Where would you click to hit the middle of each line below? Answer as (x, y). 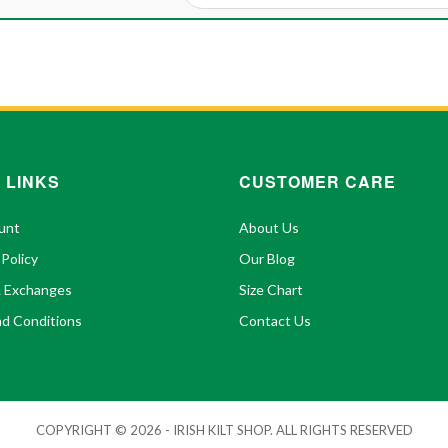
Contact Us (275, 321)
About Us (269, 228)
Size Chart (271, 290)
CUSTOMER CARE (317, 182)
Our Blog (267, 259)
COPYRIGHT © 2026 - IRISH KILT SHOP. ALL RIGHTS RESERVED (224, 430)
